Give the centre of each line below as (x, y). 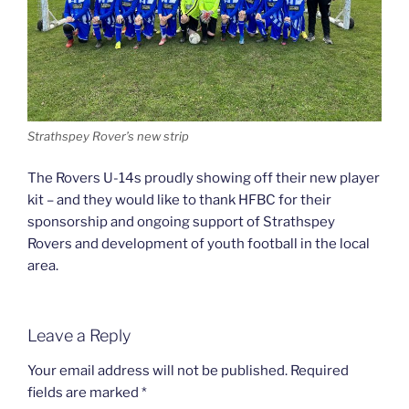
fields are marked (84, 392)
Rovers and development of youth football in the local (199, 243)
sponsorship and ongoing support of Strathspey (181, 221)
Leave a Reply (79, 336)
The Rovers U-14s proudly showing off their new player (204, 178)
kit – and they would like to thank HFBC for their (179, 199)
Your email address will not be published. (157, 370)
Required (320, 370)
